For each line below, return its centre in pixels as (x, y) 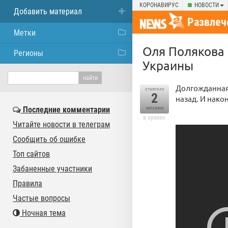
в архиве (154, 118)
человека (154, 108)
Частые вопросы (41, 198)
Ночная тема (43, 213)
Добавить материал (48, 11)
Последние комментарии (65, 110)
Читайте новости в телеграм (61, 124)
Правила (27, 183)
